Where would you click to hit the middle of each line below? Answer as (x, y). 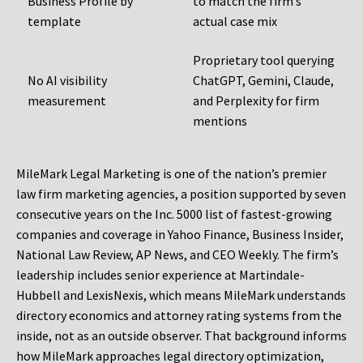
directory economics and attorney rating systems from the (179, 316)
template (54, 21)
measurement (67, 101)
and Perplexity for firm (256, 101)
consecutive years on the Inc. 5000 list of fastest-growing (174, 214)
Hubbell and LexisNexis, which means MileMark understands (181, 295)
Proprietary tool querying (264, 60)
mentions (220, 121)
